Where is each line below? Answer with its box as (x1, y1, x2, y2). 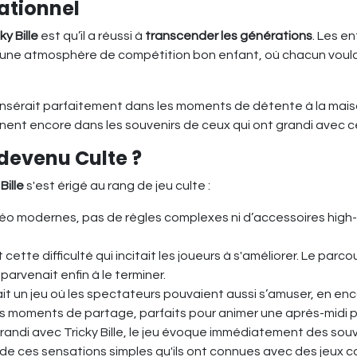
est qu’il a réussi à (38, 29, 145, 42)
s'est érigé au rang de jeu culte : (24, 178, 210, 192)
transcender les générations (145, 29, 312, 42)
